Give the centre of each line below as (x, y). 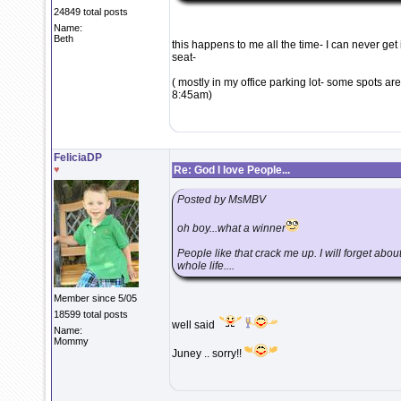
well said (195, 325)
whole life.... (206, 266)
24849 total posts (91, 12)
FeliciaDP (78, 158)
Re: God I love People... (232, 170)
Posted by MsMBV (222, 200)
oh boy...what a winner (231, 228)
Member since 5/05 (95, 298)
